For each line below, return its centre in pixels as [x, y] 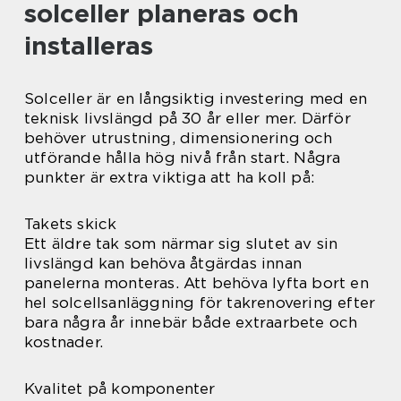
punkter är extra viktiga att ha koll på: [170, 178]
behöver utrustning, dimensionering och [179, 138]
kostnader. [64, 342]
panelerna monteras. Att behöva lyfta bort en [196, 283]
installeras [89, 46]
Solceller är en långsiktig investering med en [196, 99]
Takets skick [71, 224]
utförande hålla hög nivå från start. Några [183, 158]
